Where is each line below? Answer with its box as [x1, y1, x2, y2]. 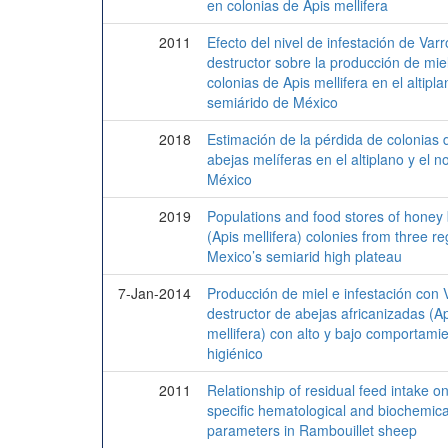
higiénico [207, 343, 263, 364]
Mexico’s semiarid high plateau [207, 246, 402, 267]
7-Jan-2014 [118, 283, 191, 304]
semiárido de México [207, 92, 338, 113]
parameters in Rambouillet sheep [207, 420, 417, 441]
